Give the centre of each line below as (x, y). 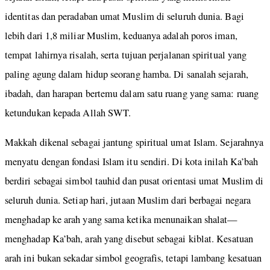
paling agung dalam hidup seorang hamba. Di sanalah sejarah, (127, 74)
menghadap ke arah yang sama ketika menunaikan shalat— (121, 219)
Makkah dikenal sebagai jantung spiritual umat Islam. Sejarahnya (134, 142)
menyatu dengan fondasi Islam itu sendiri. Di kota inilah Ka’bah (132, 161)
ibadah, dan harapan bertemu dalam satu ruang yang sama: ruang (132, 94)
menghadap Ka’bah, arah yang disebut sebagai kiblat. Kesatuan (129, 238)
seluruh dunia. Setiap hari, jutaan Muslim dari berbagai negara (128, 200)
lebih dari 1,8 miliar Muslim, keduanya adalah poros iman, (121, 36)
